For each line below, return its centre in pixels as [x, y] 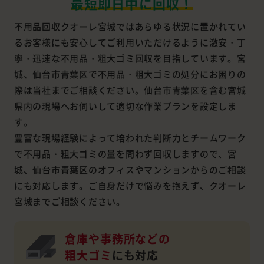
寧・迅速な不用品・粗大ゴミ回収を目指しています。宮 [130, 58]
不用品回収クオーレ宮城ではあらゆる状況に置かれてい [130, 27]
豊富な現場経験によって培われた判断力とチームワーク [130, 138]
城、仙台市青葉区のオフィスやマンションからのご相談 [130, 170]
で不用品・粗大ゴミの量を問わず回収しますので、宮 [125, 154]
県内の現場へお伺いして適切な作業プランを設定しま [125, 106]
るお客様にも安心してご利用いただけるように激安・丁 [130, 42]
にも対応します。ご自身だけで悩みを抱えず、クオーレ [130, 186]
